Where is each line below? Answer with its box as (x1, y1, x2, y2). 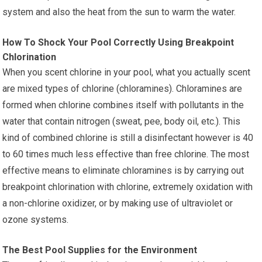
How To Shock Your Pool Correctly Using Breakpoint (2, 36, 235, 48)
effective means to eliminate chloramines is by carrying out (2, 164, 244, 176)
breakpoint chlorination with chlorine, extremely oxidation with (2, 181, 253, 192)
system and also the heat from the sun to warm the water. (2, 6, 236, 18)
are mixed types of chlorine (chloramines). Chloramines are (2, 82, 243, 94)
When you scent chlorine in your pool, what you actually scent (2, 66, 251, 78)
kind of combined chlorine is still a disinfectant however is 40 (2, 132, 254, 143)
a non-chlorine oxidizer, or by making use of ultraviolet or (2, 197, 233, 209)
